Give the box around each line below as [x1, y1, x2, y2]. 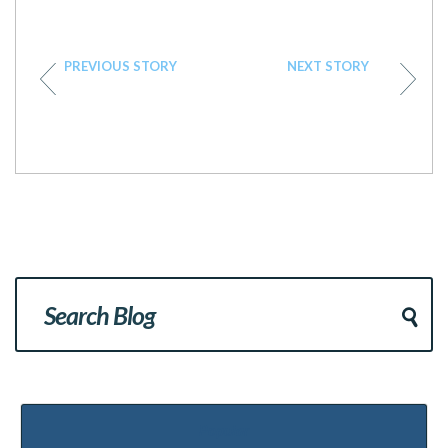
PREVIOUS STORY [63, 58, 177, 74]
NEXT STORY [287, 58, 369, 74]
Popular [199, 421, 249, 439]
